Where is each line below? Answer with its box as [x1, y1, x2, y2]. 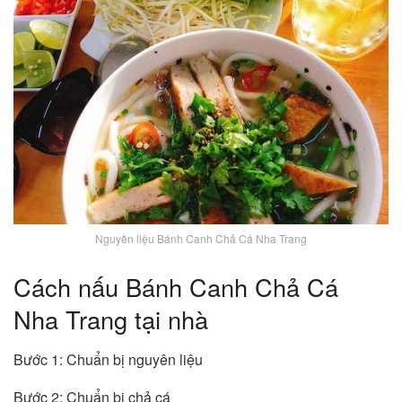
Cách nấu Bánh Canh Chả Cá [13, 268, 338, 304]
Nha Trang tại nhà [13, 301, 208, 336]
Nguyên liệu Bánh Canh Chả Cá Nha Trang [95, 231, 307, 247]
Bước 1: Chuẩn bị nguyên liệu [13, 348, 203, 370]
